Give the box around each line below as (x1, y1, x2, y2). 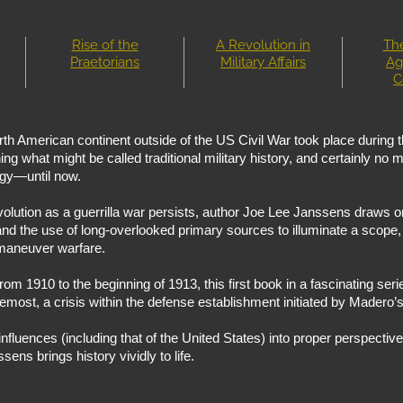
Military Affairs (220, 54, 306, 70)
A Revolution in (216, 37, 310, 53)
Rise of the (71, 37, 139, 53)
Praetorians (70, 54, 139, 70)
